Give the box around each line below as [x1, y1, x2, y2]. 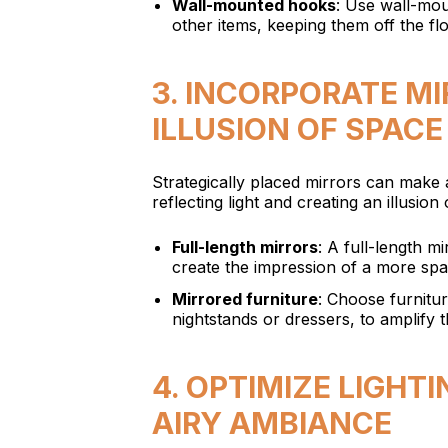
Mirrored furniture [172, 289, 318, 309]
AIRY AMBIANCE [152, 405, 392, 441]
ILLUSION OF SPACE [152, 111, 443, 147]
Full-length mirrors [172, 237, 318, 257]
